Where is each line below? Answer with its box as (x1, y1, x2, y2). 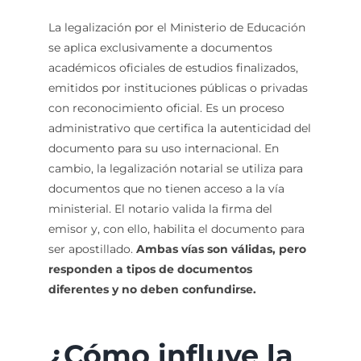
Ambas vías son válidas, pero (135, 241, 306, 256)
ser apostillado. (48, 241, 136, 256)
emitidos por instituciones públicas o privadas (48, 80, 308, 95)
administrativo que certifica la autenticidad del (48, 120, 311, 135)
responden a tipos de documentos (48, 261, 252, 276)
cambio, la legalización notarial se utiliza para (48, 160, 303, 176)
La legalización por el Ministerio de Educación (48, 19, 305, 35)
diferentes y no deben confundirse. (48, 281, 256, 297)
